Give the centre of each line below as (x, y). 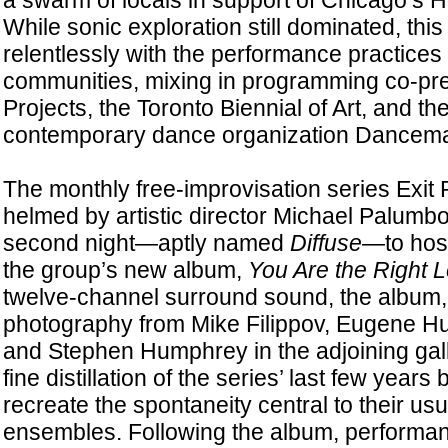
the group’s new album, (125, 270)
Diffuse (325, 243)
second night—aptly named (146, 243)
